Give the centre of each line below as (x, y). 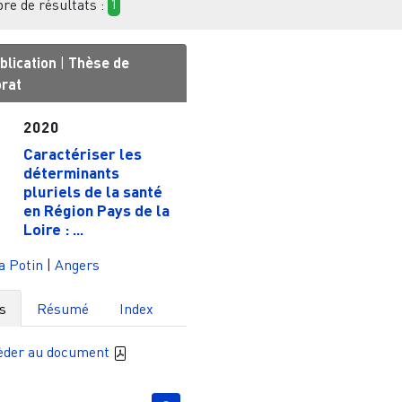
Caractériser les (82, 153)
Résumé (63, 308)
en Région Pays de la (96, 210)
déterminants (71, 172)
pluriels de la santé (92, 191)
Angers (77, 264)
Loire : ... (53, 228)
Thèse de (99, 62)
